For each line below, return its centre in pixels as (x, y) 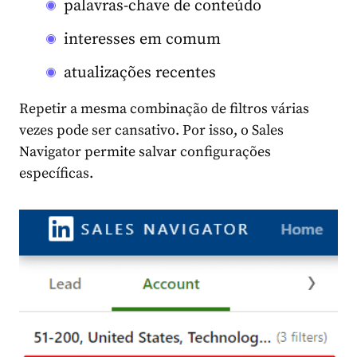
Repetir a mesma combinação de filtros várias (164, 109)
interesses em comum (142, 40)
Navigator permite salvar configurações (145, 152)
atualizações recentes (140, 73)
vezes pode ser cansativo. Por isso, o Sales (151, 131)
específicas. (56, 174)
